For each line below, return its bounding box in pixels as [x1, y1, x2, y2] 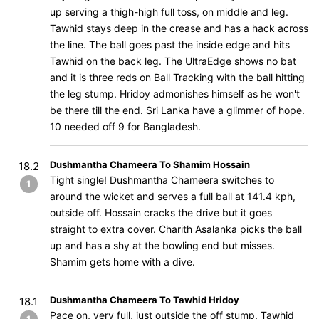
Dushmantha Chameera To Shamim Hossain [50, 159, 250, 170]
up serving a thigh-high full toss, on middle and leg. [50, 6, 288, 18]
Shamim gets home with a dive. [50, 256, 195, 268]
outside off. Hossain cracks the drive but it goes [50, 206, 272, 219]
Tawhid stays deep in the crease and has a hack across [50, 22, 308, 34]
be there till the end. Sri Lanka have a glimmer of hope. [50, 104, 305, 116]
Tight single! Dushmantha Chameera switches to [50, 174, 274, 186]
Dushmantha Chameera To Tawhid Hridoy [50, 294, 239, 305]
